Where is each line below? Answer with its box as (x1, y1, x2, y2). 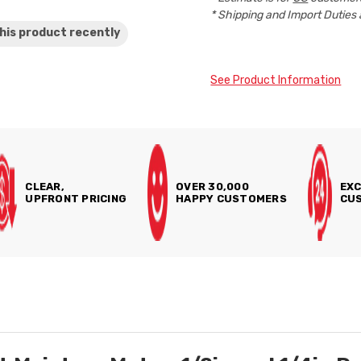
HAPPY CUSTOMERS (176, 193, 287, 205)
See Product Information (210, 73, 342, 87)
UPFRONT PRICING (25, 193, 127, 205)
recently (69, 26, 121, 39)
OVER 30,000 (176, 180, 249, 193)
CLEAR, (25, 180, 64, 193)
